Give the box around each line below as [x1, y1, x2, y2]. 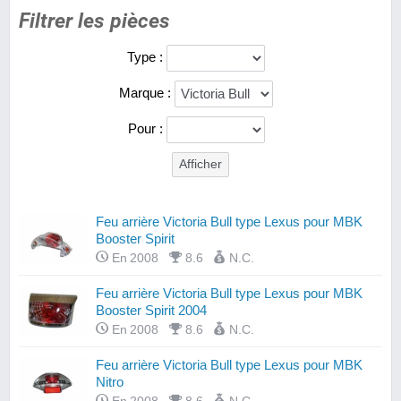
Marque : [119, 84, 175, 100]
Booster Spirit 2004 [96, 302, 207, 318]
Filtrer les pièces [19, 8, 170, 32]
